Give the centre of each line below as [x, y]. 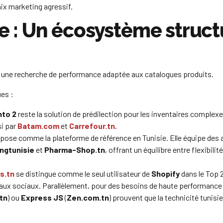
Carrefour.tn [92, 126]
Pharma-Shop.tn [75, 150]
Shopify [166, 174]
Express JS [42, 198]
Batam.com [38, 126]
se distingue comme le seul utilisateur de [83, 174]
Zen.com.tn [88, 198]
